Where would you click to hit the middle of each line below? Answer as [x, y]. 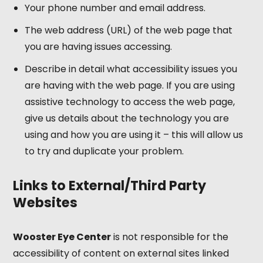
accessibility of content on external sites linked [121, 253]
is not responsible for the [170, 237]
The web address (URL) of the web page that [129, 30]
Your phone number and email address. [115, 8]
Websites [45, 203]
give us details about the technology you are [127, 118]
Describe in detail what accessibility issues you [131, 69]
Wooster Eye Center [62, 237]
